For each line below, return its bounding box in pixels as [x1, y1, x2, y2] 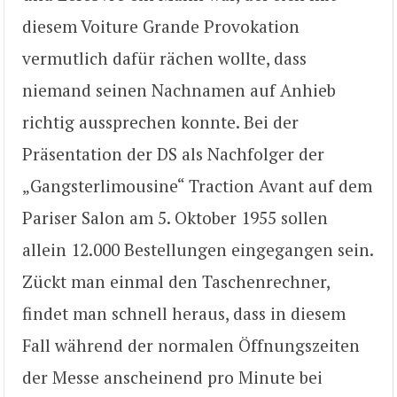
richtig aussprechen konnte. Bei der [22, 110, 299, 133]
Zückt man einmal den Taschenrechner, [22, 269, 330, 292]
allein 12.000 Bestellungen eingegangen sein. [22, 237, 373, 261]
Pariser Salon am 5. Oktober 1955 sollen [22, 206, 328, 229]
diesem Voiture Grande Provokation [22, 14, 300, 37]
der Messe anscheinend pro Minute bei [22, 365, 323, 388]
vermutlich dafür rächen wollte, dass [22, 46, 307, 69]
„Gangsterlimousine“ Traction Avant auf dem [22, 174, 372, 197]
